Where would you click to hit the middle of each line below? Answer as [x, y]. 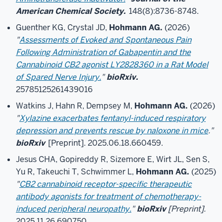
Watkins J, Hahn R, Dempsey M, [75, 106]
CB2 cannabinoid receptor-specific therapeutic [106, 184]
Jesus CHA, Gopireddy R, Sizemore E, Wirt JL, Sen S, [113, 159]
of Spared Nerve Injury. [58, 77]
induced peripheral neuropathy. [74, 209]
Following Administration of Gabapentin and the [103, 52]
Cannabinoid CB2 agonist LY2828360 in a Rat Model [112, 65]
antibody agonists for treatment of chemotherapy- [109, 196]
